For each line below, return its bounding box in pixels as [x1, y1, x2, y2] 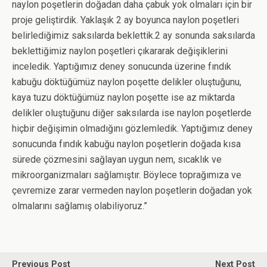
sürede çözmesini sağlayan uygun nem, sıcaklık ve [12, 154, 222, 165]
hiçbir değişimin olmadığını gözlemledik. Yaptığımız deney [12, 123, 253, 134]
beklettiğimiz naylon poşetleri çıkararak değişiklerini [12, 45, 228, 57]
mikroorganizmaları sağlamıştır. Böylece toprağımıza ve [12, 169, 241, 181]
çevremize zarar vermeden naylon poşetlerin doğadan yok [12, 185, 252, 196]
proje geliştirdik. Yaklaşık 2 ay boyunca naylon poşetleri [12, 14, 239, 26]
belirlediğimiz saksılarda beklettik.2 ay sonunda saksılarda [12, 30, 255, 41]
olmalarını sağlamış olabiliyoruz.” [12, 200, 147, 212]
